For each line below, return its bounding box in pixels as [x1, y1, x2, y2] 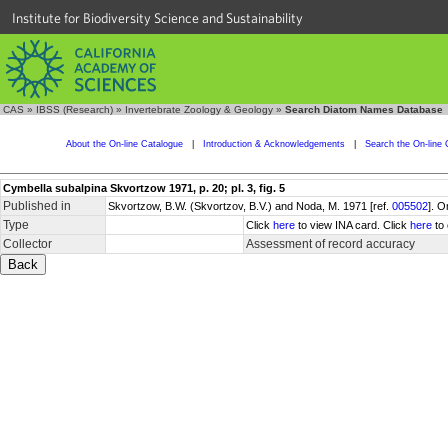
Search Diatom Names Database [285, 104, 443, 115]
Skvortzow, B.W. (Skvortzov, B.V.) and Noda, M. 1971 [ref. [108, 200, 392, 212]
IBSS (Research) [36, 104, 113, 115]
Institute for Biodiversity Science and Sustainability [12, 10, 303, 26]
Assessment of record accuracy [246, 237, 415, 251]
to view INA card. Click [295, 219, 410, 231]
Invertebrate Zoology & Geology [125, 104, 273, 115]
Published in [3, 199, 71, 213]
